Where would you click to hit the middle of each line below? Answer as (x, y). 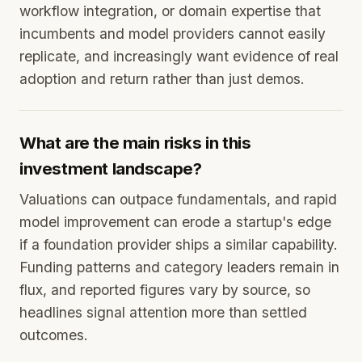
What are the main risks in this (135, 143)
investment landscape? (111, 168)
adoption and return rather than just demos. (162, 79)
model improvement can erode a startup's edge (175, 222)
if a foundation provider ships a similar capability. (179, 244)
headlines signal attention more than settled (163, 312)
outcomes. (54, 335)
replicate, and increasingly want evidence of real (179, 56)
